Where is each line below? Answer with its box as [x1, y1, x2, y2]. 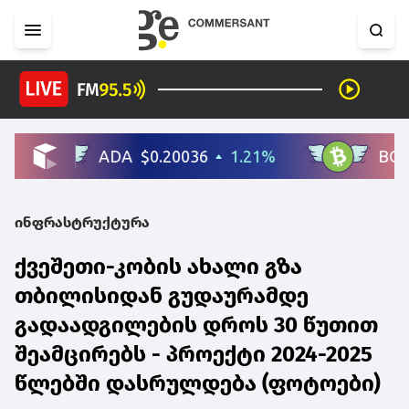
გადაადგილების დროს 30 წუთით [15, 311, 378, 338]
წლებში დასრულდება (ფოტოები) [15, 370, 381, 396]
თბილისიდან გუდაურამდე [15, 282, 309, 309]
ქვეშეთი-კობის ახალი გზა [15, 253, 302, 279]
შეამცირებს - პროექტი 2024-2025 [15, 341, 372, 367]
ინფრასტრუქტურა [15, 213, 150, 231]
